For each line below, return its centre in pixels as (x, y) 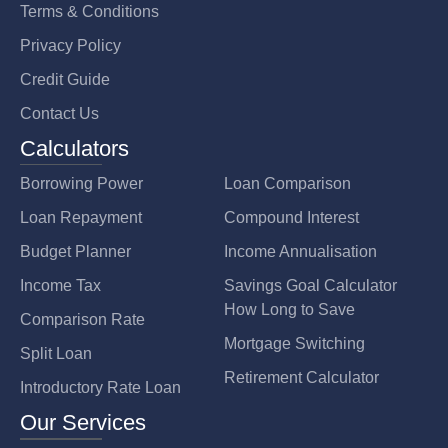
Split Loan (56, 354)
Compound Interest (291, 218)
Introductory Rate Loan (100, 388)
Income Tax (60, 286)
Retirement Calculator (301, 378)
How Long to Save (289, 310)
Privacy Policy (70, 45)
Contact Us (59, 113)
